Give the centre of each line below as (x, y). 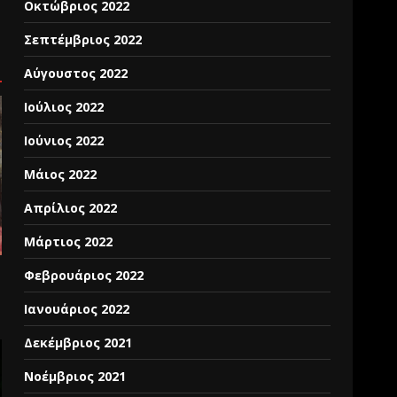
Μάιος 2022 (61, 174)
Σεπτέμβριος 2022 (83, 39)
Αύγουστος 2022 (76, 73)
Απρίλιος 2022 (71, 208)
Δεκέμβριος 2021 (78, 343)
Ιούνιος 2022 (64, 140)
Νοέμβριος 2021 (75, 376)
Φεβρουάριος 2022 (84, 275)
